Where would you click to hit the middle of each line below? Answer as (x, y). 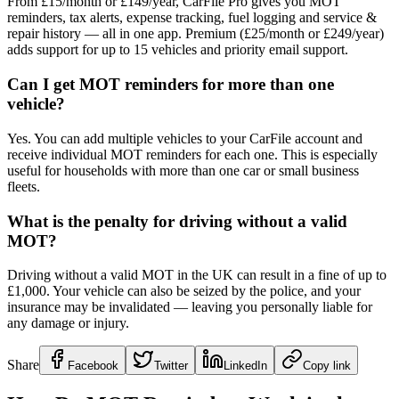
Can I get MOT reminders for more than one (171, 85)
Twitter (171, 366)
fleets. (24, 186)
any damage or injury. (68, 323)
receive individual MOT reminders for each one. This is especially (192, 154)
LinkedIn (245, 366)
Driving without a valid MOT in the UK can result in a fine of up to (197, 275)
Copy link (327, 366)
